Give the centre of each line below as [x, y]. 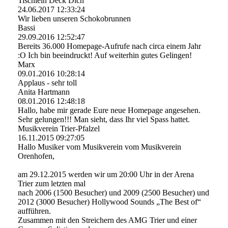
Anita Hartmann [44, 92]
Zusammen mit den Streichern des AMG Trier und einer [107, 220]
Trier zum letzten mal [52, 183]
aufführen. [34, 211]
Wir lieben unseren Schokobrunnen [74, 18]
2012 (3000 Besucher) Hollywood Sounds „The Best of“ [109, 202]
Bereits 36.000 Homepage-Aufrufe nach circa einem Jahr [109, 46]
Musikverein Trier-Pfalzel [59, 128]
